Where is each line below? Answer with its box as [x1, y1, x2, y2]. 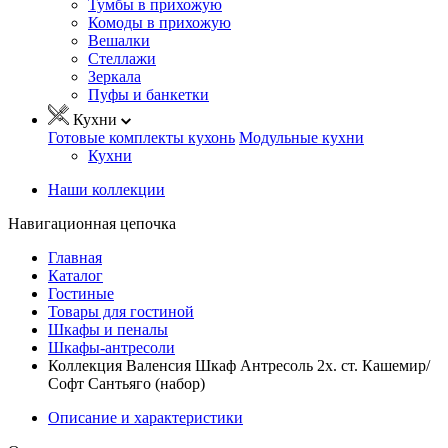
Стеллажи [88, 49, 156, 67]
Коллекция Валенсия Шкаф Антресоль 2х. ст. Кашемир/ [48, 356, 430, 374]
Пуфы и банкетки [88, 85, 209, 103]
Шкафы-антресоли [48, 338, 175, 356]
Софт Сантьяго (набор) [48, 374, 205, 392]
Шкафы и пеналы [48, 320, 168, 338]
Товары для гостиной [48, 302, 194, 320]
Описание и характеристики [48, 408, 243, 426]
